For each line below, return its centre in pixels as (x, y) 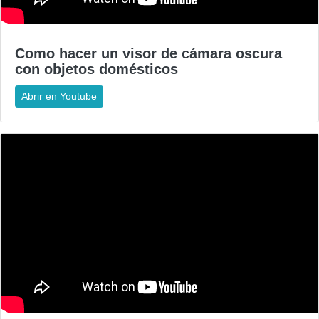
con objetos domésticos (96, 69)
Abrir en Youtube (59, 96)
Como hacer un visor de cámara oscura (148, 54)
